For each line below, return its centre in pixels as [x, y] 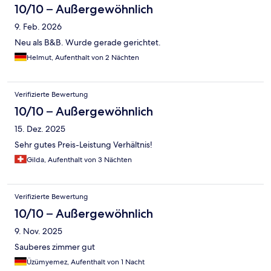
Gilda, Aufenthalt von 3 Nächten [79, 160]
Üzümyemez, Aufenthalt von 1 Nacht [86, 262]
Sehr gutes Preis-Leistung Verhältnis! [83, 145]
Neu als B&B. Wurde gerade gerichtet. [88, 43]
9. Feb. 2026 [38, 27]
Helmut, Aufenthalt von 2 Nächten [83, 58]
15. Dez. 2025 [40, 129]
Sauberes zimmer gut [55, 247]
